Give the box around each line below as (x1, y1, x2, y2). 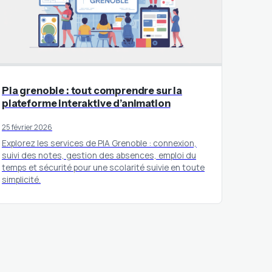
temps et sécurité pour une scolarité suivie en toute (2, 161, 205, 173)
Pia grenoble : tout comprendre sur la (2, 84, 182, 97)
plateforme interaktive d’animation (2, 97, 171, 109)
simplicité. (2, 173, 41, 185)
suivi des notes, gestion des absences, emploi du (2, 149, 196, 161)
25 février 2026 (2, 121, 52, 132)
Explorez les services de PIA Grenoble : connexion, (2, 137, 197, 149)
